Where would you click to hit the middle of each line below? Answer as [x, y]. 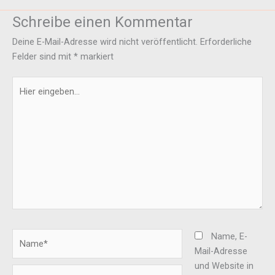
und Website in [224, 266]
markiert [96, 56]
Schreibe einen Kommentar [103, 22]
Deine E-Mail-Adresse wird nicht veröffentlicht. [105, 41]
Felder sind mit [43, 56]
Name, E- [229, 237]
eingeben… [33, 99]
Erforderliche [226, 41]
